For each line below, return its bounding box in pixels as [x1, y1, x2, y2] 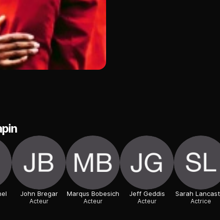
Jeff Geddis [129, 190, 165, 198]
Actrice [191, 197, 211, 205]
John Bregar [20, 190, 58, 198]
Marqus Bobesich [66, 190, 119, 198]
